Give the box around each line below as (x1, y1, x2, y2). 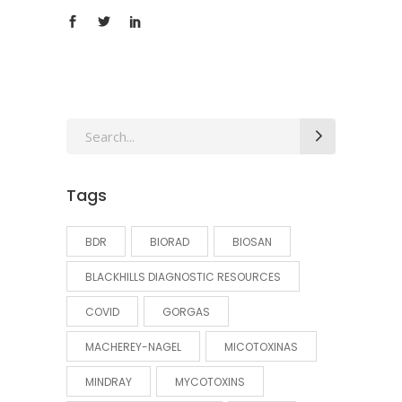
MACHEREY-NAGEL (85, 339, 181, 354)
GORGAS (162, 304, 210, 319)
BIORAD (150, 234, 189, 249)
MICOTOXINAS (224, 339, 298, 354)
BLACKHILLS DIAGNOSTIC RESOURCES (85, 269, 281, 284)
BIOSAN (232, 234, 272, 249)
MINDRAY (85, 374, 132, 389)
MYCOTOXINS (175, 374, 245, 389)
